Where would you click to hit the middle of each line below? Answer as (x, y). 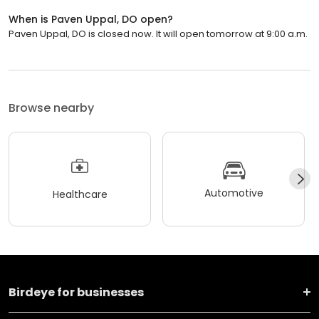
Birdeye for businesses (76, 292)
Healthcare (80, 195)
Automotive (234, 193)
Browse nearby (51, 108)
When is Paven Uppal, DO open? (91, 19)
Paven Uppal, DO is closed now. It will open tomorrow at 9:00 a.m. (158, 33)
